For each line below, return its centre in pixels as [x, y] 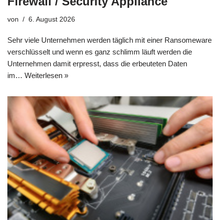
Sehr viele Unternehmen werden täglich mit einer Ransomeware [110, 40]
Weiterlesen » [46, 75]
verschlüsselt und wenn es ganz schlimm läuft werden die [100, 52]
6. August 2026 [52, 19]
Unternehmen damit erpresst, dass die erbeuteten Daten [97, 63]
